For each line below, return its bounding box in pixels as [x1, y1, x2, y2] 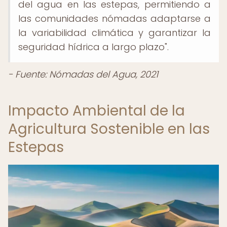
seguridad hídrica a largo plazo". [18, 41, 169, 53]
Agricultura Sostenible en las [8, 119, 210, 139]
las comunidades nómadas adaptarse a [18, 12, 211, 25]
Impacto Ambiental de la [8, 101, 185, 121]
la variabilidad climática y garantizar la [18, 26, 211, 39]
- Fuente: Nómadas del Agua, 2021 [8, 68, 158, 81]
